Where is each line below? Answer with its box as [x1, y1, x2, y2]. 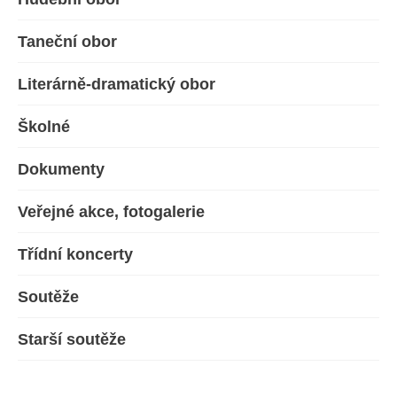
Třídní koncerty [18, 245, 133, 263]
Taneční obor [18, 33, 117, 51]
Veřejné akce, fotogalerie [18, 203, 205, 221]
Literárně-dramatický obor [18, 75, 215, 93]
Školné [18, 118, 70, 136]
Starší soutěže [18, 331, 126, 348]
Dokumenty [18, 160, 105, 178]
